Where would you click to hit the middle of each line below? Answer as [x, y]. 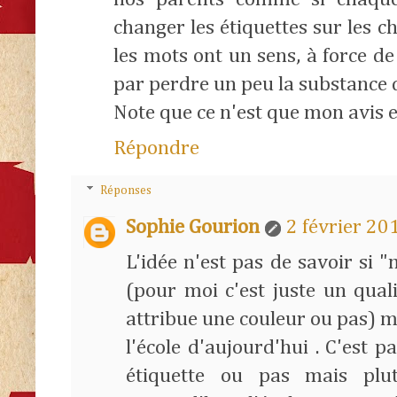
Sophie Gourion [193, 228]
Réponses [126, 191]
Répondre [156, 148]
